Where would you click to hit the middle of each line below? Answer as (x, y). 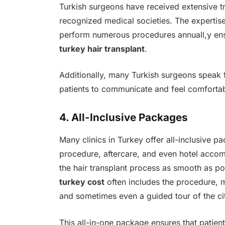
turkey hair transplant (102, 48)
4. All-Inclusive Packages (123, 117)
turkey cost (82, 182)
